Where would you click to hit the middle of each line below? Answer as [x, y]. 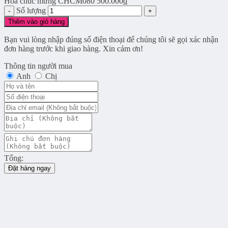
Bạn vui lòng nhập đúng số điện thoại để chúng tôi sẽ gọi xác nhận [111, 40]
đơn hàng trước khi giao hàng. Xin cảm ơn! [74, 49]
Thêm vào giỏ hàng [36, 22]
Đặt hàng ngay [30, 168]
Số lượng [31, 11]
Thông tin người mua [38, 66]
